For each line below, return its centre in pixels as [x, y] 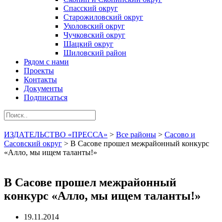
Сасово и [180, 135]
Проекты [39, 71]
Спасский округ [91, 8]
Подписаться [46, 97]
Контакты [40, 80]
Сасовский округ [33, 143]
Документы [43, 88]
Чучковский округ [94, 35]
